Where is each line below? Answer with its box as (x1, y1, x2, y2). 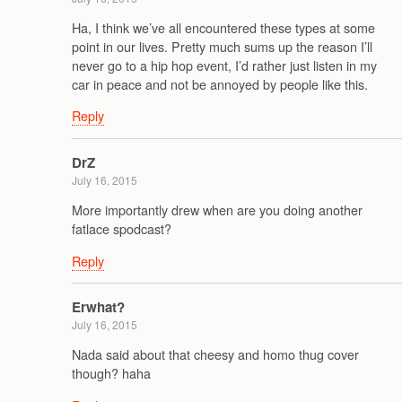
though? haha (72, 363, 151, 383)
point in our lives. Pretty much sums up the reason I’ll (72, 36, 372, 56)
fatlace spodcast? (72, 219, 171, 239)
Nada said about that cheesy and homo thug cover (72, 345, 359, 364)
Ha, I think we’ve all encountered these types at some (72, 17, 375, 37)
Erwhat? (72, 296, 125, 317)
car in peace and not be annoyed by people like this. (72, 74, 368, 93)
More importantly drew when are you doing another (72, 200, 363, 220)
